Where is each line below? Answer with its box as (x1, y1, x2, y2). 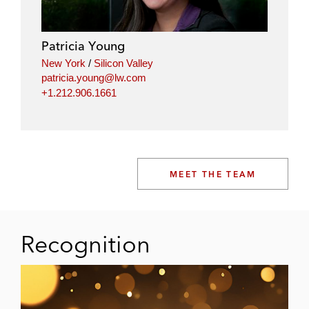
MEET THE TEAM (169, 168, 256, 179)
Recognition (21, 229, 150, 259)
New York (41, 57, 86, 69)
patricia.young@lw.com (41, 72, 146, 83)
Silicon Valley (94, 57, 153, 69)
